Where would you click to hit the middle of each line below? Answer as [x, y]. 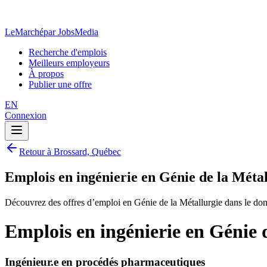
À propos [46, 74]
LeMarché [24, 32]
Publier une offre [60, 84]
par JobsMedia [71, 32]
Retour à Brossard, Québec [70, 152]
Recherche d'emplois [68, 52]
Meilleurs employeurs [69, 63]
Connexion [26, 115]
